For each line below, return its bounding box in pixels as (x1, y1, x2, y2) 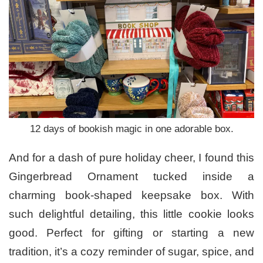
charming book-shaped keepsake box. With (9, 189, 254, 202)
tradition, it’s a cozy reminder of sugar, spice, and (9, 245, 254, 258)
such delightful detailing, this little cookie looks (9, 208, 254, 221)
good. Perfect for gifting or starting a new (9, 227, 254, 240)
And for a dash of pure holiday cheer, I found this (9, 151, 254, 164)
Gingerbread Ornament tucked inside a (9, 170, 254, 183)
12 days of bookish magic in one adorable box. (29, 123, 234, 135)
